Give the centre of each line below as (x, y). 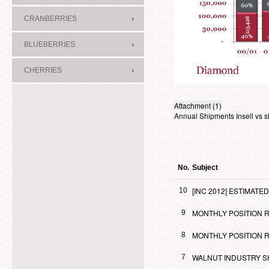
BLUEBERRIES (50, 44)
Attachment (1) (198, 106)
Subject (205, 168)
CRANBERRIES (50, 19)
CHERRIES (43, 70)
